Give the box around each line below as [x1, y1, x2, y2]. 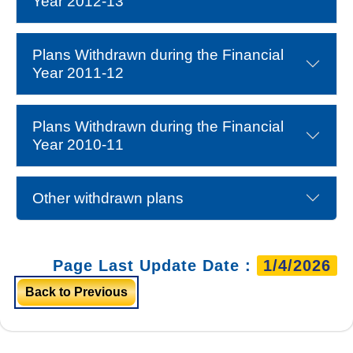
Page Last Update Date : [53, 256, 257, 274]
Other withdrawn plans [32, 189, 184, 206]
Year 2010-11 [32, 136, 124, 153]
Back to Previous [25, 284, 128, 299]
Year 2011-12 [32, 64, 124, 81]
